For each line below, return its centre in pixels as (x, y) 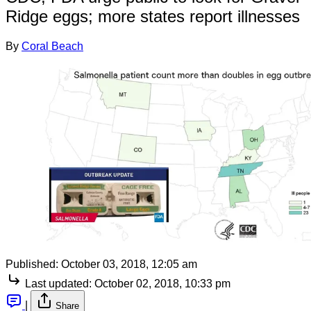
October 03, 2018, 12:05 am (129, 264)
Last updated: (58, 284)
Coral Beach (52, 46)
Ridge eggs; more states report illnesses (153, 16)
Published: (32, 264)
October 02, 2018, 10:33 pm (162, 284)
